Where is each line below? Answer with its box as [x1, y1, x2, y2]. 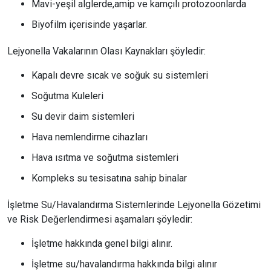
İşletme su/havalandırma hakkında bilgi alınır [31, 258, 217, 270]
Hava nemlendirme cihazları [31, 131, 148, 143]
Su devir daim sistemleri [31, 110, 134, 122]
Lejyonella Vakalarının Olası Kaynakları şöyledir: [7, 45, 206, 57]
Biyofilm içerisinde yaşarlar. [31, 18, 147, 30]
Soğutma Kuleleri [31, 90, 103, 102]
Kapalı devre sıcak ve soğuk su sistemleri [31, 69, 208, 81]
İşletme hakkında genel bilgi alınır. [31, 237, 172, 249]
